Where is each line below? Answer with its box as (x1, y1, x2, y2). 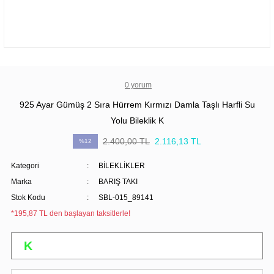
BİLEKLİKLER (98, 161, 145, 170)
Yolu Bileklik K (110, 115, 164, 125)
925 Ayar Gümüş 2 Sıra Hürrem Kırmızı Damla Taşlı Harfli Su (19, 99, 255, 109)
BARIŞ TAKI (98, 177, 138, 186)
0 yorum (125, 80, 152, 89)
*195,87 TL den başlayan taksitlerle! (11, 209, 130, 218)
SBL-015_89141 (98, 193, 154, 202)
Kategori (11, 161, 39, 170)
